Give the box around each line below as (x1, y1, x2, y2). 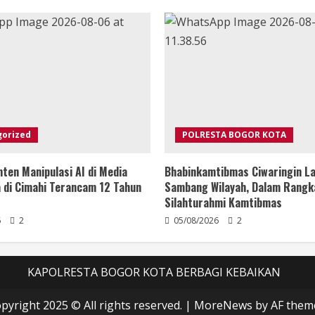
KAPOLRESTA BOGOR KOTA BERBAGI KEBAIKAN (27, 264, 281, 281)
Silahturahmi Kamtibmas (165, 194, 282, 212)
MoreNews (194, 297, 252, 314)
